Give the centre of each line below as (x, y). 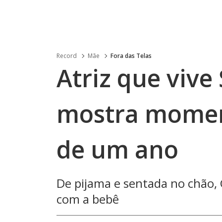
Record (67, 56)
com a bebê (88, 199)
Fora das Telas (131, 56)
